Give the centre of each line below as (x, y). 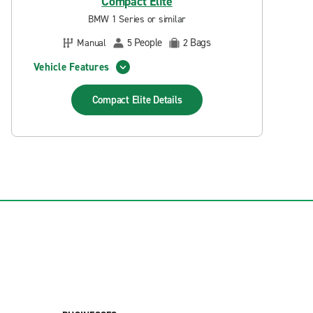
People (148, 43)
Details (168, 100)
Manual (92, 43)
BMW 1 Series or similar (137, 19)
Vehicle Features (71, 67)
